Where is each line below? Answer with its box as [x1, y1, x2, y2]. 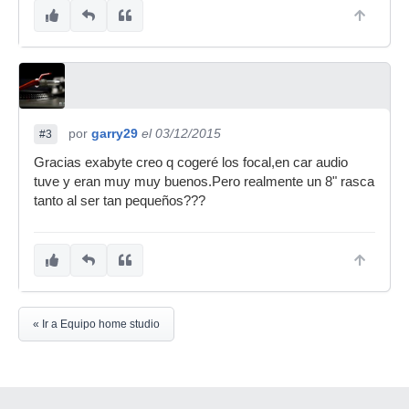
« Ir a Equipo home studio [33, 318, 160, 330]
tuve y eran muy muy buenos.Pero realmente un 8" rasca [34, 174, 374, 189]
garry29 [91, 126, 138, 141]
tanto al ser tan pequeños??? [34, 194, 205, 208]
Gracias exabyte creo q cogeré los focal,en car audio [34, 155, 348, 170]
